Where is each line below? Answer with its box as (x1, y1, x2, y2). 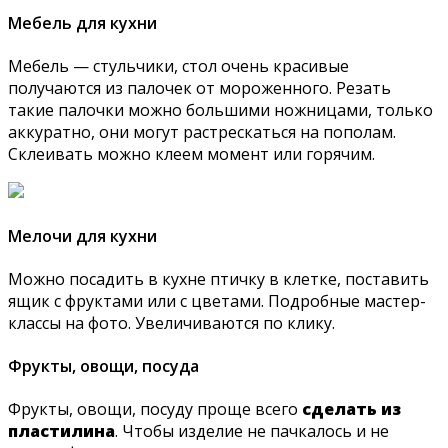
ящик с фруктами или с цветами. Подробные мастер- (8, 289, 426, 312)
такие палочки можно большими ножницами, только (8, 99, 433, 122)
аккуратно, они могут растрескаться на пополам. (8, 121, 396, 144)
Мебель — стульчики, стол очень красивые (8, 55, 349, 78)
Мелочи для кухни (8, 224, 157, 247)
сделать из (302, 398, 401, 421)
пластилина (8, 420, 115, 443)
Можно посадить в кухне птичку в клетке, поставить (8, 267, 429, 290)
